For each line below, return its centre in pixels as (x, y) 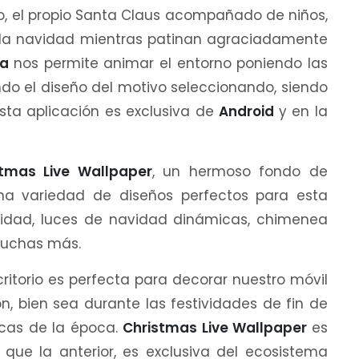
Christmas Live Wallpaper (218, 328)
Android (249, 112)
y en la (303, 112)
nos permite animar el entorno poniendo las (171, 64)
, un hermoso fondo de (240, 172)
